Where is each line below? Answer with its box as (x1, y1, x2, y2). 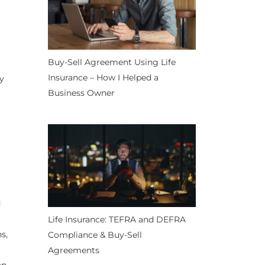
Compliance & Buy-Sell (48, 230, 142, 241)
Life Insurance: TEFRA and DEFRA (48, 214, 186, 225)
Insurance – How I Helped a (48, 72, 159, 83)
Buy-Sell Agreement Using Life (48, 56, 176, 67)
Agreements (48, 245, 99, 256)
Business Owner (48, 87, 115, 98)
